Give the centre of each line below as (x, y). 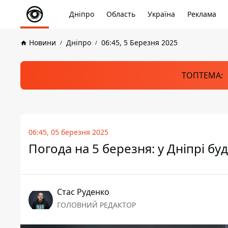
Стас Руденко (83, 192)
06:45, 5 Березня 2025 (139, 42)
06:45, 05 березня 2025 (68, 132)
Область (121, 14)
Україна (161, 14)
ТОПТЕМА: (202, 75)
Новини (42, 42)
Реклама (202, 14)
